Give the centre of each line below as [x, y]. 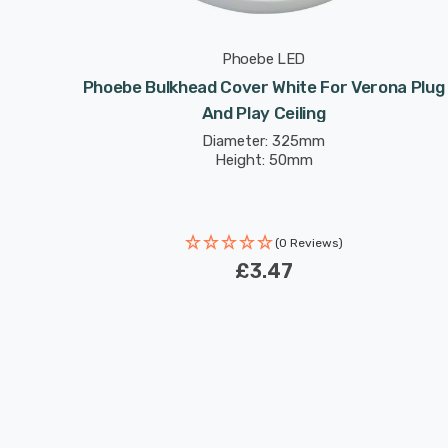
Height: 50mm [263, 160]
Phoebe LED [263, 59]
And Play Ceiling [263, 113]
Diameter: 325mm [263, 141]
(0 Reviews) [308, 243]
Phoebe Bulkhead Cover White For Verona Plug [263, 87]
